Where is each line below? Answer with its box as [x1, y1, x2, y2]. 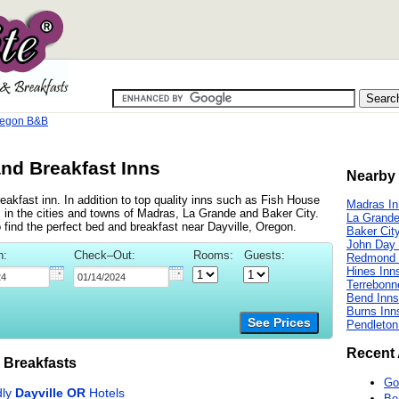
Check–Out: [74, 248, 135, 262]
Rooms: [193, 248, 233, 262]
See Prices [248, 315, 311, 330]
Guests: [244, 248, 285, 262]
